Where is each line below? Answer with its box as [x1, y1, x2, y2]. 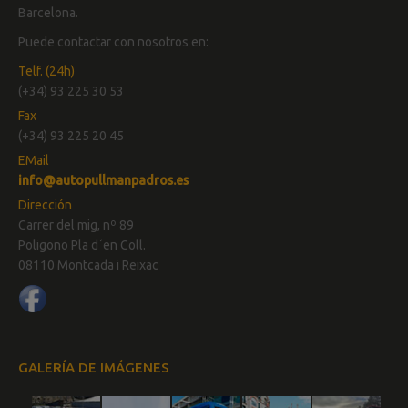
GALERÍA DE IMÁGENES [18, 360, 169, 375]
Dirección [18, 198, 72, 212]
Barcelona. [18, 5, 78, 20]
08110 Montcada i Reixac [18, 258, 158, 272]
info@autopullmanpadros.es [18, 173, 189, 188]
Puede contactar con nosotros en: [18, 35, 209, 49]
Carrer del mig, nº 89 [18, 218, 134, 232]
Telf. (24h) [18, 64, 75, 78]
